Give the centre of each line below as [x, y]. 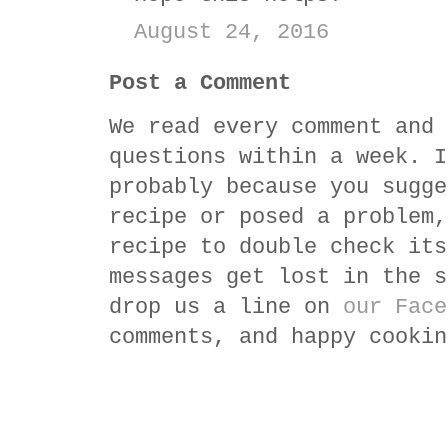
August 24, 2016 [231, 32]
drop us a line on [226, 307]
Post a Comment [200, 83]
